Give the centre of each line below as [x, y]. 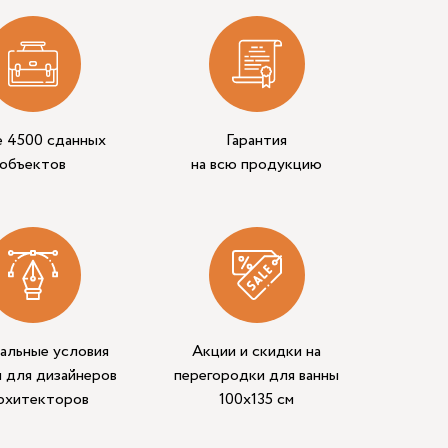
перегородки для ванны [257, 375]
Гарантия [257, 140]
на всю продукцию [257, 164]
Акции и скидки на [257, 351]
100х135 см [257, 399]
